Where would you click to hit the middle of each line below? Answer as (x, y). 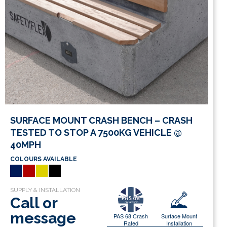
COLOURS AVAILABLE (44, 159)
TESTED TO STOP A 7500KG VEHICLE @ (96, 133)
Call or (34, 203)
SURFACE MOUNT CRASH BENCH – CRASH (101, 121)
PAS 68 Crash (131, 216)
